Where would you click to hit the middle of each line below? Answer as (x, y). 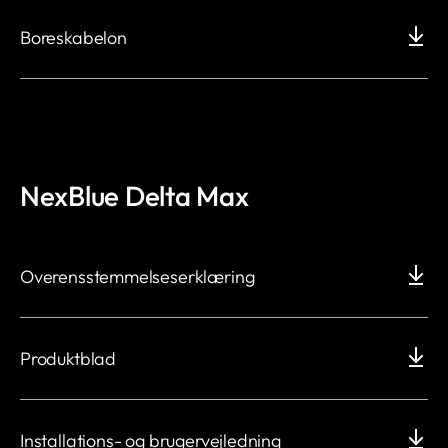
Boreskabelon (73, 38)
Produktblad (68, 359)
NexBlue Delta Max (134, 196)
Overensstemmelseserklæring (137, 277)
